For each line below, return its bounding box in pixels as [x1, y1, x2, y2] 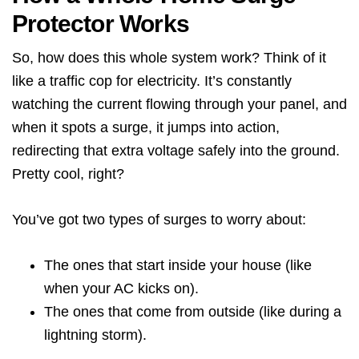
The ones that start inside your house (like [44, 257, 312, 273]
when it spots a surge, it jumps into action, [12, 119, 280, 135]
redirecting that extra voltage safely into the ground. [12, 143, 340, 159]
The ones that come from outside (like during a [44, 304, 341, 320]
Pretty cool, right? [12, 166, 124, 182]
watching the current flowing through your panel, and [12, 96, 347, 112]
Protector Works [12, 10, 189, 37]
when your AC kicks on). [44, 280, 199, 296]
